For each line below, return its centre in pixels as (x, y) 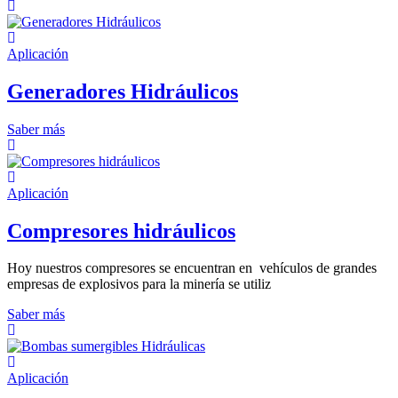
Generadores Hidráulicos (123, 91)
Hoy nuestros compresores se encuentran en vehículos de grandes (192, 268)
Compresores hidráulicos (121, 231)
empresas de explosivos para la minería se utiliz (139, 284)
